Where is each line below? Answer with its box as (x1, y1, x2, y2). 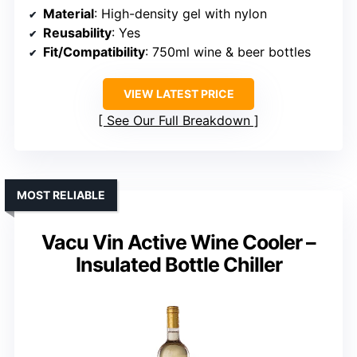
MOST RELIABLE (17, 188, 105, 202)
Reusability (43, 25, 112, 41)
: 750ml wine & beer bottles (145, 44, 311, 61)
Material (43, 6, 94, 22)
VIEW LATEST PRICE (123, 87, 234, 101)
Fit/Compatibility (43, 44, 145, 61)
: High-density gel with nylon (94, 6, 267, 22)
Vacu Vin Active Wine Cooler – (41, 230, 316, 255)
